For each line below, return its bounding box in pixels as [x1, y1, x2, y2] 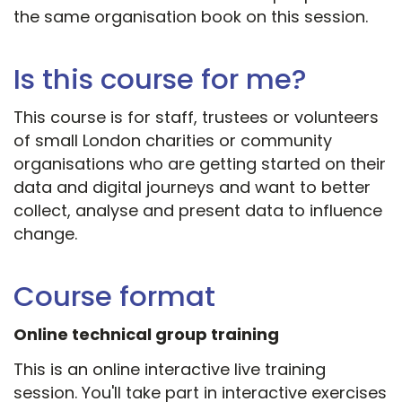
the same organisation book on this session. [13, 5, 368, 29]
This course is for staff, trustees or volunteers [13, 106, 379, 129]
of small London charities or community [13, 129, 332, 153]
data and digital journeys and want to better [13, 176, 371, 199]
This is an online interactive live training [13, 358, 326, 381]
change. [13, 223, 77, 246]
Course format [13, 276, 215, 317]
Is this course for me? [13, 59, 307, 100]
